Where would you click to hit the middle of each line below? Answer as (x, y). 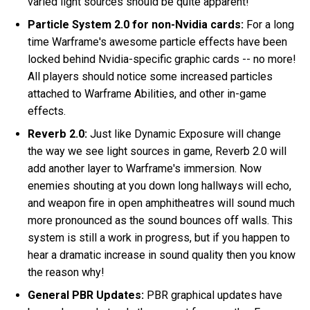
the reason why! (66, 273)
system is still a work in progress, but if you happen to (159, 238)
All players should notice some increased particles (151, 77)
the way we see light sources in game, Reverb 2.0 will (157, 152)
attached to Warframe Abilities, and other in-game (147, 94)
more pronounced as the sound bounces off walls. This (161, 221)
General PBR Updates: (86, 295)
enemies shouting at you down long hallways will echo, (160, 186)
